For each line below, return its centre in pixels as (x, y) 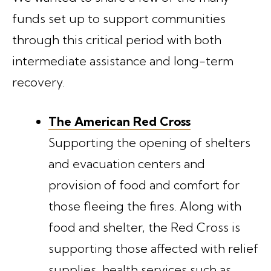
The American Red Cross (119, 121)
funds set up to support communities (119, 18)
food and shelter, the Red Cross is (144, 227)
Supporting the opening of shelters (149, 142)
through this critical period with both (117, 39)
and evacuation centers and (127, 163)
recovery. (43, 82)
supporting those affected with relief (153, 248)
